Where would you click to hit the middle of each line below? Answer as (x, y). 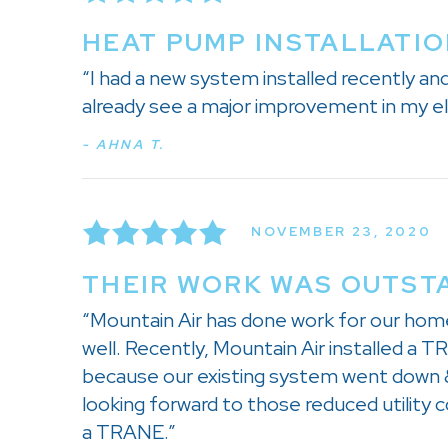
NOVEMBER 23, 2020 (341, 232)
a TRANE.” (129, 431)
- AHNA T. (123, 144)
